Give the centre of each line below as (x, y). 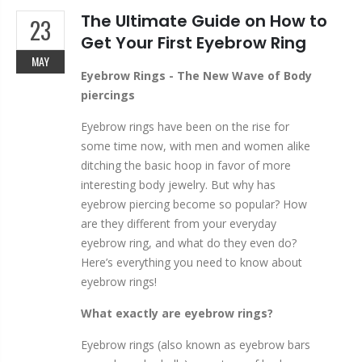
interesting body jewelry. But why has (178, 185)
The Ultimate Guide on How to (204, 21)
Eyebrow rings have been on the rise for (185, 127)
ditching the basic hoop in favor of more (186, 166)
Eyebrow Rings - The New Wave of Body (196, 76)
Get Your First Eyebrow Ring (194, 43)
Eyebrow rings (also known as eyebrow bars (196, 345)
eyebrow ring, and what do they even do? (189, 243)
